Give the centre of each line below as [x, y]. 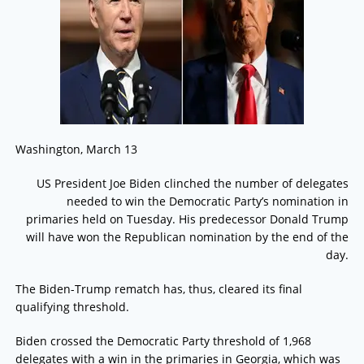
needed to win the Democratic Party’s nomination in [208, 201]
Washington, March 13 [76, 149]
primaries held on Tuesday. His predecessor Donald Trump [188, 219]
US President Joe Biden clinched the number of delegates [193, 184]
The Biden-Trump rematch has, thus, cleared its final [158, 289]
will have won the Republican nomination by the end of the [188, 237]
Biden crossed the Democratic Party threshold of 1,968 [163, 341]
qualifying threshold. [72, 307]
